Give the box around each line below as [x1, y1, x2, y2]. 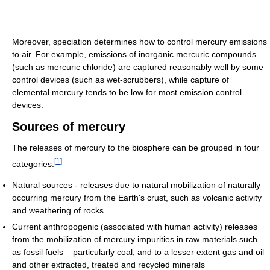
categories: [12, 159, 54, 169]
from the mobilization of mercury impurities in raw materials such [12, 234, 257, 245]
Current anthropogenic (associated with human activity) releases [12, 222, 257, 232]
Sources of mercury [12, 119, 125, 133]
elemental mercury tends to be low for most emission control [12, 87, 242, 97]
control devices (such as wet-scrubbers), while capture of [12, 74, 229, 84]
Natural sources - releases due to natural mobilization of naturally [12, 180, 260, 190]
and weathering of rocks [12, 206, 104, 216]
